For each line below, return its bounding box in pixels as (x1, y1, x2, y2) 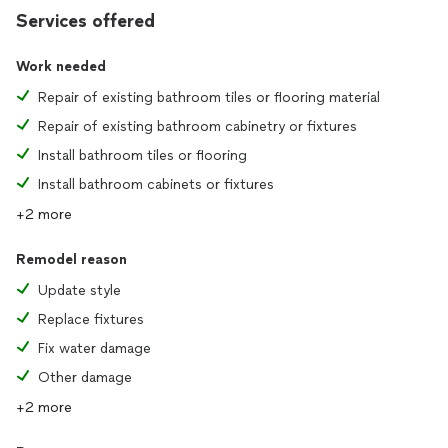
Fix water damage (38, 340, 151, 357)
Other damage (38, 369, 132, 386)
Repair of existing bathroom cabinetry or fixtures (38, 118, 357, 135)
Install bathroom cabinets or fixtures (38, 176, 274, 193)
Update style (38, 282, 121, 299)
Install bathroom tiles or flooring (38, 147, 247, 164)
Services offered (16, 10, 155, 32)
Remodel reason (16, 251, 127, 268)
